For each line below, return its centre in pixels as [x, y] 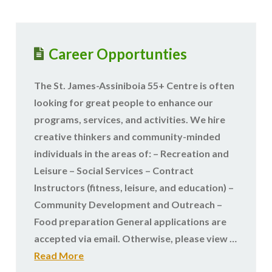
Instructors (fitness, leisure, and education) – [134, 187]
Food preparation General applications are [131, 221]
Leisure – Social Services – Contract [114, 170]
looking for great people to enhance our [124, 102]
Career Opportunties [117, 53]
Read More [59, 255]
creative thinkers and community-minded [127, 136]
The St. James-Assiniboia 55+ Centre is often [134, 85]
